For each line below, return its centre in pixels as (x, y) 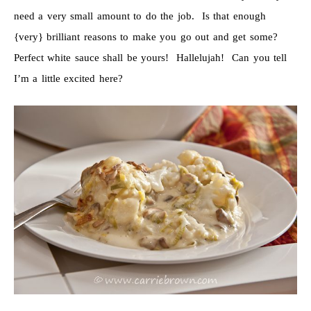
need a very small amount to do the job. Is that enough (140, 16)
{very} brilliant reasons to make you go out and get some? (148, 37)
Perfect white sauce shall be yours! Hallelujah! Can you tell (150, 58)
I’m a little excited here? (68, 79)
